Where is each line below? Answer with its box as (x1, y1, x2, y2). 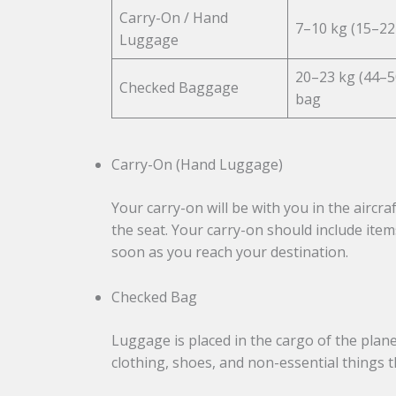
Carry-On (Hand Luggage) (111, 155, 284, 175)
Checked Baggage (119, 78, 240, 98)
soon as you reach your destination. (111, 242, 349, 263)
